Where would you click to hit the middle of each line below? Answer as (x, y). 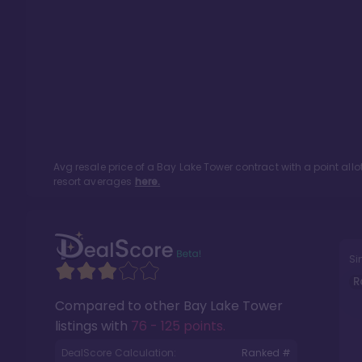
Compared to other (119, 306)
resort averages (93, 181)
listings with (93, 326)
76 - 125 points (177, 326)
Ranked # (266, 353)
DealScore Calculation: (119, 353)
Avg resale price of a (105, 167)
